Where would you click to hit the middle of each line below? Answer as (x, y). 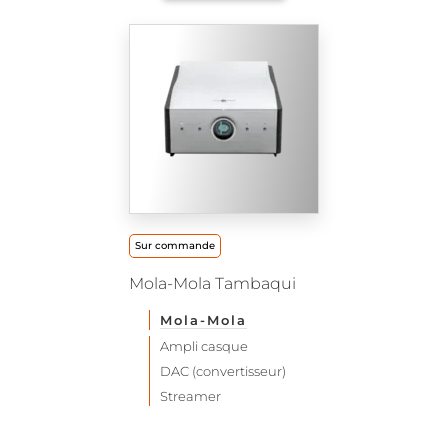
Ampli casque (204, 345)
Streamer (190, 395)
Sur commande (175, 245)
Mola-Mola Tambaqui (212, 283)
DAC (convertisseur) (223, 370)
